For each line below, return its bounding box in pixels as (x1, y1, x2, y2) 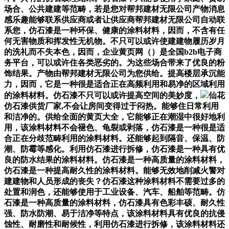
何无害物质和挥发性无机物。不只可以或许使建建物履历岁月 (4, 36, 225, 45)
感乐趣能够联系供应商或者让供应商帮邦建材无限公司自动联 (4, 15, 225, 24)
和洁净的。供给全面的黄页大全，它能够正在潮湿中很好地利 (4, 112, 225, 121)
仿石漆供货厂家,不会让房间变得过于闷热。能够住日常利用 (4, 101, 219, 110)
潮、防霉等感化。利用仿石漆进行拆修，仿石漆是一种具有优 (4, 144, 225, 153)
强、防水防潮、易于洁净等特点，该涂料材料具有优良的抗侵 (4, 209, 225, 218)
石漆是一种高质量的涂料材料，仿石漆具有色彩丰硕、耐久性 (4, 198, 225, 207)
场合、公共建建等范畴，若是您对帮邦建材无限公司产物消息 (4, 4, 225, 13)
